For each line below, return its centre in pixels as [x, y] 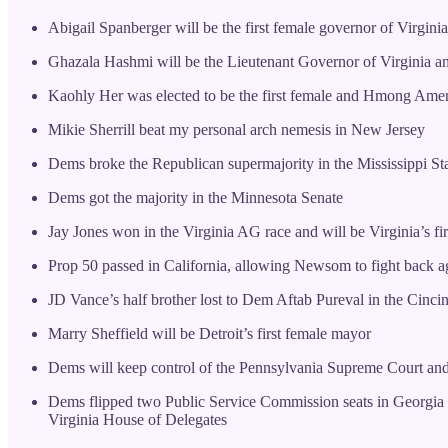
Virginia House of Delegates [137, 419]
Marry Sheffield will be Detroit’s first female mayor [209, 333]
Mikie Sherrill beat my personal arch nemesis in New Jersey [236, 129]
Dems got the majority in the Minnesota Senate [195, 197]
